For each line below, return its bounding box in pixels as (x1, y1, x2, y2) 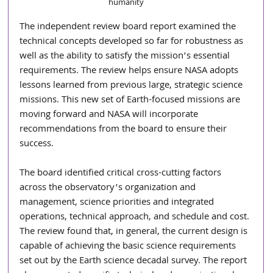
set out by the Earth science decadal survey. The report (19, 253, 250, 269)
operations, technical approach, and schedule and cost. (19, 210, 252, 225)
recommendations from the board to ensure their (19, 122, 230, 138)
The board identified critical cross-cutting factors (19, 166, 224, 182)
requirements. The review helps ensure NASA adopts (19, 63, 241, 79)
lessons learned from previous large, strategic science (19, 78, 246, 94)
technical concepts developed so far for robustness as (19, 34, 246, 50)
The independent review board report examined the (19, 19, 239, 35)
